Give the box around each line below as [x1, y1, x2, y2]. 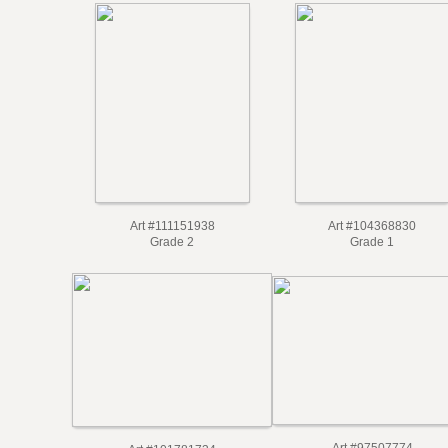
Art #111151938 [129, 219, 215, 233]
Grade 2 [150, 235, 194, 249]
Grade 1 [350, 235, 394, 249]
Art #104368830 [328, 219, 416, 233]
